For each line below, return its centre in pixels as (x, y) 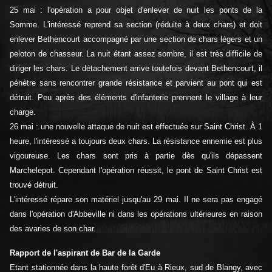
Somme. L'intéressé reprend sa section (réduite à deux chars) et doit (136, 25)
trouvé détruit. (34, 185)
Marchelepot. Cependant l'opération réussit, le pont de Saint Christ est (136, 171)
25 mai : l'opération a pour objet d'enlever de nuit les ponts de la (136, 10)
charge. (23, 112)
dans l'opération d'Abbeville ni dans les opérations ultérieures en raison (136, 214)
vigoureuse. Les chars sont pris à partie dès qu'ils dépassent (136, 156)
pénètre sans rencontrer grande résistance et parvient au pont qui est (136, 83)
